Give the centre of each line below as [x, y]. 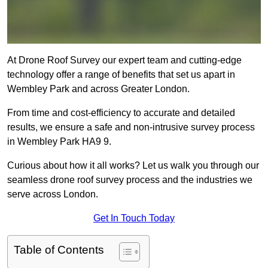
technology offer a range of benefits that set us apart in [121, 75]
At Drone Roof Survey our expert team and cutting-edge [124, 60]
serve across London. [53, 194]
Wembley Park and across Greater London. [98, 89]
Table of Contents [59, 250]
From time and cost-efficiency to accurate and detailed [121, 113]
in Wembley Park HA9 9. [59, 142]
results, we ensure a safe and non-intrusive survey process [131, 127]
